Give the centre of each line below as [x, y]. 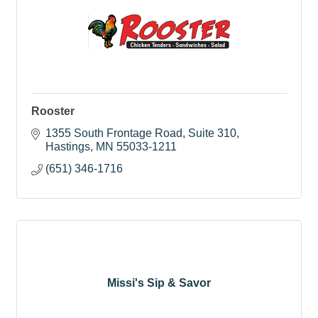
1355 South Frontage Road [114, 133]
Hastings [68, 147]
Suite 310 [212, 133]
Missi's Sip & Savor [159, 283]
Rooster [53, 111]
